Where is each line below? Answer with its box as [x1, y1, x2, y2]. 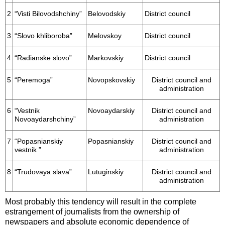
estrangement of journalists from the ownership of [5, 207, 179, 216]
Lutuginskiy [88, 168, 124, 176]
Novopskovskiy [88, 76, 135, 84]
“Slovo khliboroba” [15, 32, 72, 40]
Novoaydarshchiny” [15, 116, 76, 124]
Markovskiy [88, 54, 124, 62]
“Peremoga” [15, 76, 53, 84]
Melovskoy [88, 32, 122, 40]
